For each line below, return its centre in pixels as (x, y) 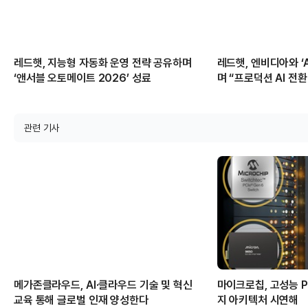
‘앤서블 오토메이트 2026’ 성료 (82, 78)
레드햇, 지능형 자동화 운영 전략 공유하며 (103, 63)
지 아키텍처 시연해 (258, 300)
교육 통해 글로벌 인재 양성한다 (81, 300)
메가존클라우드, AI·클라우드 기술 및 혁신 (103, 285)
